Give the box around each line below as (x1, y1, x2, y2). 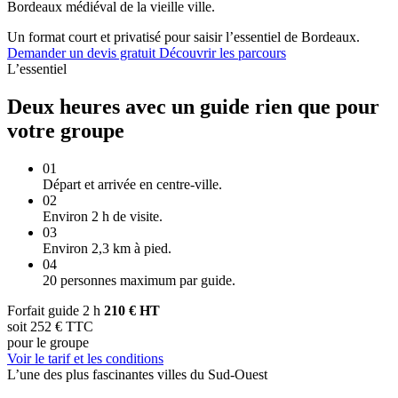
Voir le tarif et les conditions (7, 350, 163, 366)
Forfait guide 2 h (7, 302, 104, 318)
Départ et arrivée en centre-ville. (43, 176, 222, 192)
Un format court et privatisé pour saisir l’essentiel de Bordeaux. (7, 28, 360, 44)
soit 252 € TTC (7, 318, 93, 334)
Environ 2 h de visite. (43, 208, 163, 224)
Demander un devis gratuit (7, 44, 159, 60)
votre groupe (7, 118, 124, 142)
